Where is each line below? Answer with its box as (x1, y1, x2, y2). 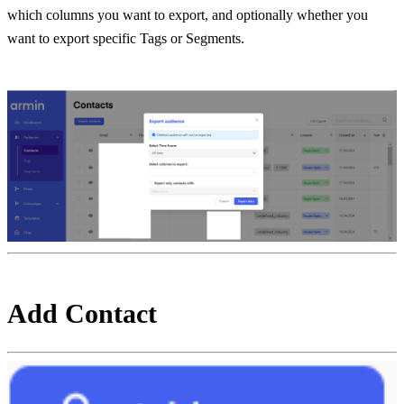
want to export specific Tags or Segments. (7, 31, 244, 47)
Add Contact (7, 298, 157, 328)
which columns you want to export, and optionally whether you (7, 7, 368, 23)
